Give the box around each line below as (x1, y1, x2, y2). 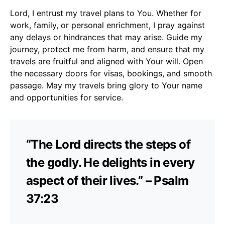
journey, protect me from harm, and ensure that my (10, 44, 204, 54)
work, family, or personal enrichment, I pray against (10, 20, 205, 30)
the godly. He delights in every (26, 155, 195, 170)
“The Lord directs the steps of (26, 137, 190, 152)
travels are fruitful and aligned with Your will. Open (10, 56, 203, 66)
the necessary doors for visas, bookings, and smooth (10, 68, 212, 78)
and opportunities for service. (10, 92, 123, 102)
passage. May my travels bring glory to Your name (10, 80, 202, 90)
